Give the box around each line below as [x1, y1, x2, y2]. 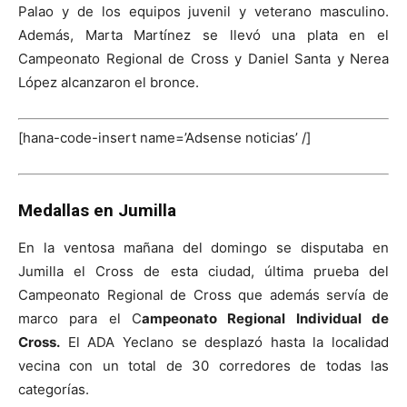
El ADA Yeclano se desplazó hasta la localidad [60, 333, 389, 352]
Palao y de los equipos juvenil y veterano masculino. [18, 2, 389, 20]
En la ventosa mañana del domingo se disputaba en [18, 239, 389, 257]
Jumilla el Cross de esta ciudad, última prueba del [18, 263, 389, 281]
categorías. [18, 381, 89, 399]
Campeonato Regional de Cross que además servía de [18, 286, 389, 304]
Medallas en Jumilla [18, 200, 176, 222]
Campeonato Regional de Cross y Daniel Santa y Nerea [18, 49, 389, 67]
